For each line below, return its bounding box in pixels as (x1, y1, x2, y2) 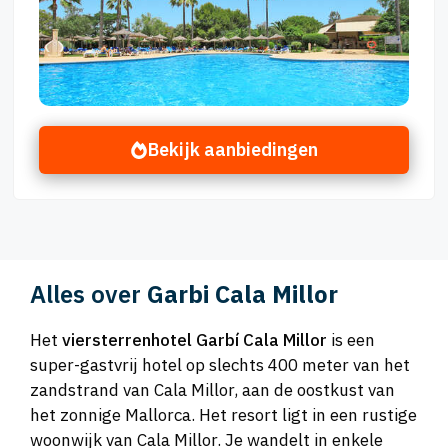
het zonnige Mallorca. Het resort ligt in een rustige (30, 404, 417, 427)
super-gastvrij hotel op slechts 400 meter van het (30, 354, 410, 377)
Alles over (30, 278, 147, 311)
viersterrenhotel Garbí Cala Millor (62, 329, 327, 352)
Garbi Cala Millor (147, 278, 338, 311)
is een (327, 329, 375, 352)
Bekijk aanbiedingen (148, 138, 318, 162)
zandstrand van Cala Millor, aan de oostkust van (30, 379, 395, 402)
